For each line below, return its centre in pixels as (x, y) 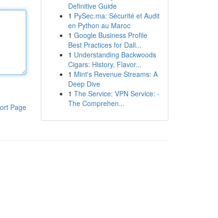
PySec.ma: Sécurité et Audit (117, 16)
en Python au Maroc (99, 25)
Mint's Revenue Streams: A (116, 74)
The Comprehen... (96, 103)
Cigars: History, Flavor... (105, 64)
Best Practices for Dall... (105, 45)
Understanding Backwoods (115, 54)
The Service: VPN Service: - (117, 93)
